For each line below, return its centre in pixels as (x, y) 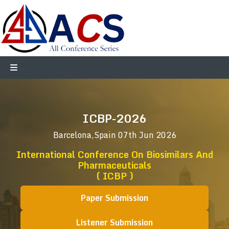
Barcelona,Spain (85, 135)
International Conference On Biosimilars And (114, 154)
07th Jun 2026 (147, 135)
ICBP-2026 (114, 118)
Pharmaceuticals (114, 165)
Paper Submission (114, 198)
